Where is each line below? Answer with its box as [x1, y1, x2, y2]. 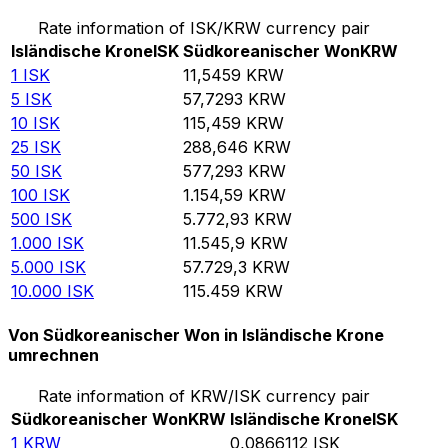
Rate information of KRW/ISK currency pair [38, 386, 371, 407]
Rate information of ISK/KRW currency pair [38, 17, 371, 38]
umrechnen [8, 345, 99, 366]
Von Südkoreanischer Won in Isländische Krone [8, 325, 384, 346]
